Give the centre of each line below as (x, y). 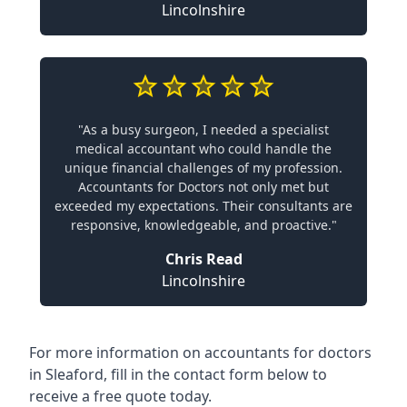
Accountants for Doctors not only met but (203, 186)
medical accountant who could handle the (203, 148)
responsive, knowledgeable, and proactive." (203, 224)
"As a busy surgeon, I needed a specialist (203, 129)
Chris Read (203, 258)
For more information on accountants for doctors (200, 352)
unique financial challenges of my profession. (203, 167)
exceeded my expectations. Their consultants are (203, 205)
